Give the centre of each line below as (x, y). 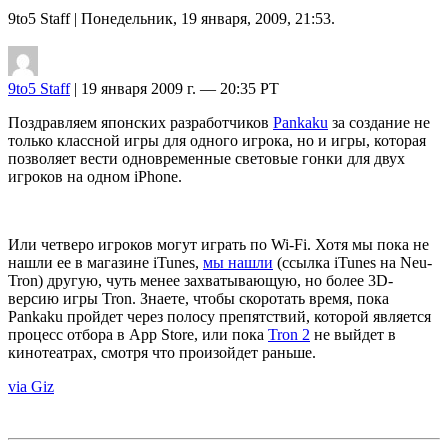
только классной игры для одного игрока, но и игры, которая (217, 140)
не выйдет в (353, 334)
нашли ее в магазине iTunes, (105, 262)
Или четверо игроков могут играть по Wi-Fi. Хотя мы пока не (218, 244)
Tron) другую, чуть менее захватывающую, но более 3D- (200, 280)
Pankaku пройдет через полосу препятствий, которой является (219, 316)
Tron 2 (289, 334)
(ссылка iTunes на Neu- (352, 262)
